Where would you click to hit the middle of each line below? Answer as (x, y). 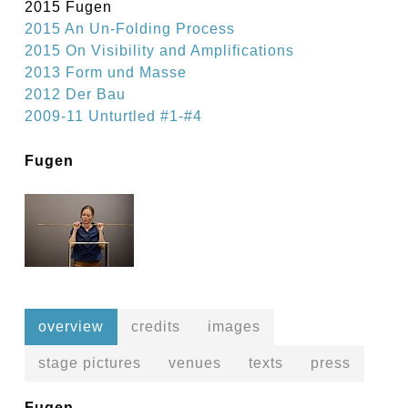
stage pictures (89, 363)
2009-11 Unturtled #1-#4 (113, 116)
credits (155, 326)
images (234, 326)
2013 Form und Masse (105, 72)
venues (194, 363)
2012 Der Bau (75, 94)
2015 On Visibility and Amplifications (159, 51)
